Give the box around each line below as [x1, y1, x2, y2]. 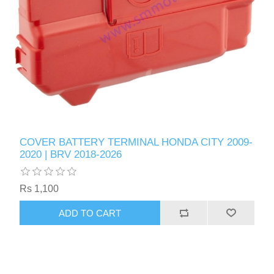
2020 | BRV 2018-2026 [20, 149, 122, 161]
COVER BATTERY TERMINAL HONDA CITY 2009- [20, 136, 253, 149]
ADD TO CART [59, 207, 122, 218]
